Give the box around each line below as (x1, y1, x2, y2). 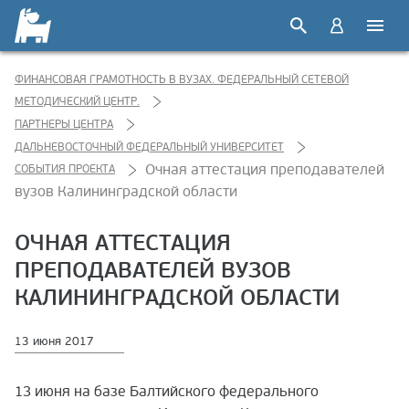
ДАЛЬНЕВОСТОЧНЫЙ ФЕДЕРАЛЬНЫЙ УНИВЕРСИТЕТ (15, 140, 284, 154)
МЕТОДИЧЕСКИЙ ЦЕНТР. (15, 95, 140, 109)
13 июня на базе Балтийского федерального (15, 383, 319, 402)
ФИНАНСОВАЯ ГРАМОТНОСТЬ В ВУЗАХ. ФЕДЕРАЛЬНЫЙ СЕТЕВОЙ (15, 73, 349, 87)
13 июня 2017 (15, 334, 94, 350)
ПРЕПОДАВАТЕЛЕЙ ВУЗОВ (15, 257, 291, 286)
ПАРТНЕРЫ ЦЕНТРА (15, 117, 113, 131)
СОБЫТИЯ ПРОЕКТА (15, 163, 115, 177)
